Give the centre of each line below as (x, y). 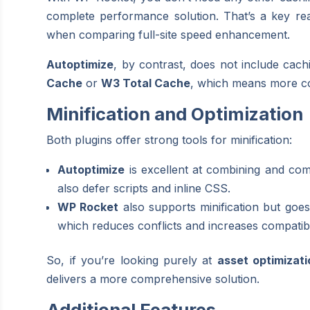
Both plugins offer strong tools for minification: (170, 139)
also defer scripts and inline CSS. (144, 188)
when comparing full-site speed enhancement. (168, 34)
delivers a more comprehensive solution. (153, 279)
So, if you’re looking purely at (132, 260)
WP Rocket (88, 207)
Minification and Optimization (175, 113)
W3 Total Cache (146, 83)
